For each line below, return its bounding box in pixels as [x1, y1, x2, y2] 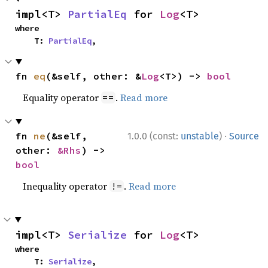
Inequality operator [23, 179, 110, 193]
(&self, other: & [45, 69, 142, 82]
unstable [181, 130, 219, 142]
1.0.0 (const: [127, 130, 181, 142]
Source [229, 130, 259, 142]
